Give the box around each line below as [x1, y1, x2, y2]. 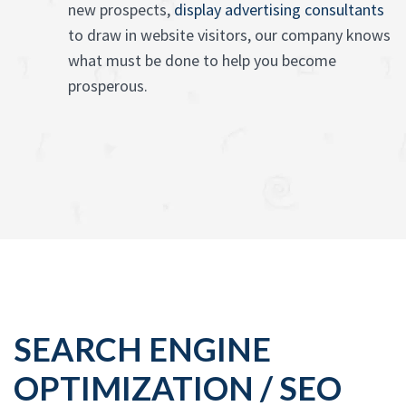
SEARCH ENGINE [14, 329, 271, 370]
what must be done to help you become [68, 50, 336, 72]
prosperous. [68, 75, 148, 97]
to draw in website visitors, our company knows [68, 24, 391, 46]
